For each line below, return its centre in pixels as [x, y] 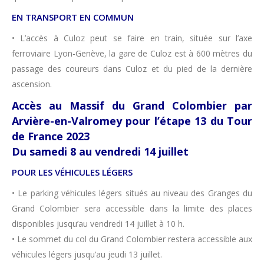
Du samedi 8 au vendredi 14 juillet [100, 151]
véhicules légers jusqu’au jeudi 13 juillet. [87, 254]
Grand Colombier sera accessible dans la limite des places [132, 208]
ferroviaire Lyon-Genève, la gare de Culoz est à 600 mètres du [132, 53]
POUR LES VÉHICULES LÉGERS [72, 172]
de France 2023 [51, 136]
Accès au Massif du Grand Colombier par [132, 105]
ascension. [32, 84]
